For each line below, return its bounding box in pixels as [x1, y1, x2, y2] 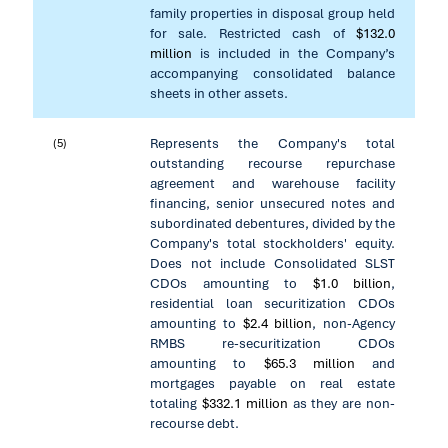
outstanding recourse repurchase [150, 154, 395, 172]
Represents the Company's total [150, 134, 395, 152]
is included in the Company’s [192, 44, 395, 62]
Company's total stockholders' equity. [150, 234, 395, 252]
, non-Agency [312, 314, 395, 332]
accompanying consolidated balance [150, 64, 395, 82]
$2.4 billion [242, 314, 313, 332]
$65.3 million [263, 354, 355, 372]
